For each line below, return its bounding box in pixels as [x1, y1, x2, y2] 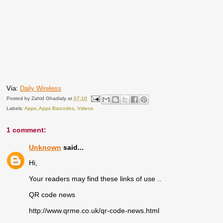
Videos [77, 106, 94, 111]
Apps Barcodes [39, 106, 75, 111]
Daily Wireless [20, 85, 62, 92]
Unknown [29, 143, 62, 152]
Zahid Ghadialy [31, 96, 67, 102]
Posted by [6, 96, 32, 102]
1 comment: [6, 126, 47, 134]
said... [61, 143, 84, 152]
